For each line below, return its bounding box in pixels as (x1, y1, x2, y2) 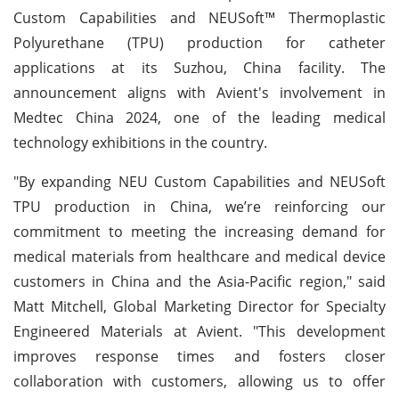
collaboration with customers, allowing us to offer (13, 370, 386, 391)
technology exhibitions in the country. (13, 132, 267, 152)
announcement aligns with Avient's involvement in (13, 82, 386, 102)
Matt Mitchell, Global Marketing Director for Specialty (13, 296, 386, 316)
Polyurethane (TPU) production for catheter (13, 32, 386, 53)
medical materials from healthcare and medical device (13, 246, 386, 266)
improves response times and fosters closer (13, 346, 386, 366)
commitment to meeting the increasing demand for (13, 221, 386, 241)
